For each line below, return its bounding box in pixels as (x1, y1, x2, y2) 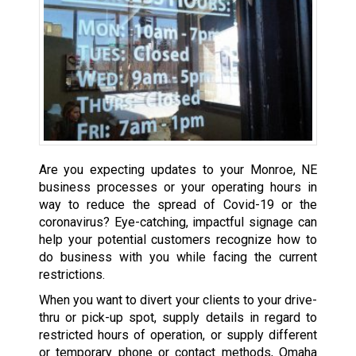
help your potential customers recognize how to (38, 232, 318, 248)
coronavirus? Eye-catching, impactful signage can (38, 215, 318, 230)
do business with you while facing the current (38, 250, 318, 265)
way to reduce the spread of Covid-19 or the (38, 197, 318, 213)
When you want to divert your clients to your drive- (38, 292, 318, 308)
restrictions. (38, 267, 105, 283)
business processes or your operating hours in (38, 180, 318, 195)
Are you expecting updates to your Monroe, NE (38, 162, 318, 178)
